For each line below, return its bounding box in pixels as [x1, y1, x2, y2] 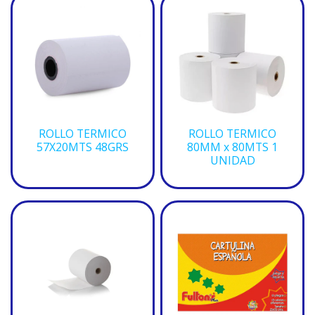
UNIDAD [210, 153, 255, 168]
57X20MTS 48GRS [37, 139, 129, 155]
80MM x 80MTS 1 [187, 139, 278, 155]
